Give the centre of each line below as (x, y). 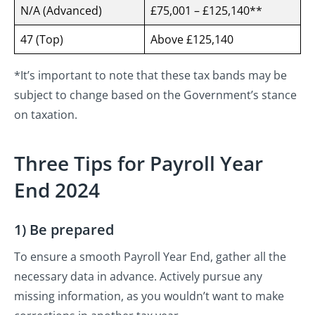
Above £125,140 (192, 39)
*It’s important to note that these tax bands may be (150, 75)
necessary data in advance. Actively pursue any (138, 276)
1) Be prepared (64, 229)
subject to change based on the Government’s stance (155, 95)
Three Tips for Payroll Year (139, 163)
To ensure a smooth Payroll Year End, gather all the (150, 256)
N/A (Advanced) (61, 10)
